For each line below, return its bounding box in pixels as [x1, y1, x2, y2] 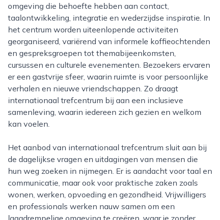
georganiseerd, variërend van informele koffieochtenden [8, 36, 210, 46]
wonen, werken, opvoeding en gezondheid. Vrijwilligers [8, 190, 206, 199]
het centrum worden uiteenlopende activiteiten [8, 25, 178, 34]
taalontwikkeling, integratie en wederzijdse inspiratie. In [8, 13, 210, 23]
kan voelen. [8, 119, 50, 129]
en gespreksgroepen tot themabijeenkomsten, [8, 48, 176, 58]
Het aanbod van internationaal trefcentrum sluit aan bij [8, 142, 14, 152]
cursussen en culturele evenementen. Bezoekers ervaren [8, 60, 210, 70]
